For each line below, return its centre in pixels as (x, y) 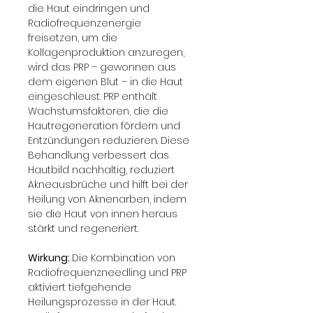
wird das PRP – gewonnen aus (103, 67)
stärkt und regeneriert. (83, 228)
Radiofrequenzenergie (86, 23)
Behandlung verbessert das (100, 155)
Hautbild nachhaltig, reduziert (103, 169)
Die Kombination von (125, 257)
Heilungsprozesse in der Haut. (103, 301)
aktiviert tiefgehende (81, 287)
